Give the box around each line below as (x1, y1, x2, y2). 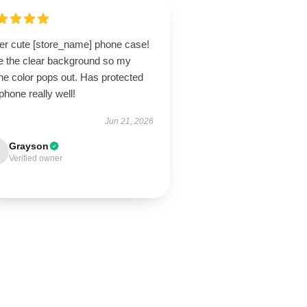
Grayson (9, 140, 49, 151)
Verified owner (9, 153, 63, 163)
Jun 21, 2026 (104, 116, 153, 126)
